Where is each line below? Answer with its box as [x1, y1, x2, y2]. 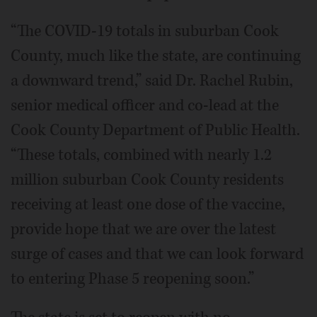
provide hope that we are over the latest [11, 219, 276, 241]
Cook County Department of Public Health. [11, 120, 300, 142]
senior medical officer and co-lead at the [11, 95, 279, 117]
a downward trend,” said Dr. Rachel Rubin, [11, 70, 293, 92]
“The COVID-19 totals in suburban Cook [11, 21, 279, 42]
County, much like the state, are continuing [11, 45, 301, 67]
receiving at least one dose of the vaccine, [11, 194, 285, 216]
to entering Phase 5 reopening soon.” [11, 268, 254, 290]
